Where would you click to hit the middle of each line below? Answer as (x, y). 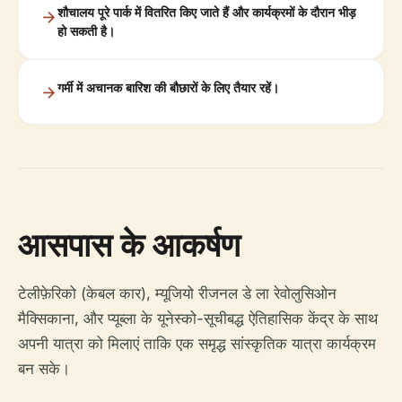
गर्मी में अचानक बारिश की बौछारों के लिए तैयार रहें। (168, 87)
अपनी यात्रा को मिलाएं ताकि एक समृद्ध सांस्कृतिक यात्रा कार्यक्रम (197, 344)
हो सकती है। (86, 31)
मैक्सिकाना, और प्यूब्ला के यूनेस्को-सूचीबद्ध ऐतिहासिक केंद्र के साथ (198, 319)
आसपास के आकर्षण (129, 245)
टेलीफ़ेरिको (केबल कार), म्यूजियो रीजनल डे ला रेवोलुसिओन (177, 293)
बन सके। (44, 369)
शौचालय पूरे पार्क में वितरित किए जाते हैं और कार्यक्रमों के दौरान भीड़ (207, 12)
